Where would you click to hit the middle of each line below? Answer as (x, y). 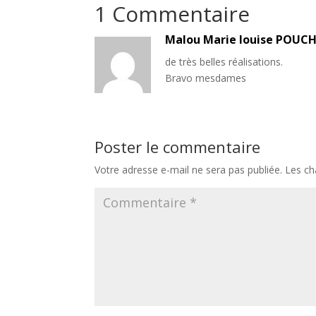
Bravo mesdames (206, 78)
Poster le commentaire (178, 146)
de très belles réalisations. (224, 61)
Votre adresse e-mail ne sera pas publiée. (189, 169)
